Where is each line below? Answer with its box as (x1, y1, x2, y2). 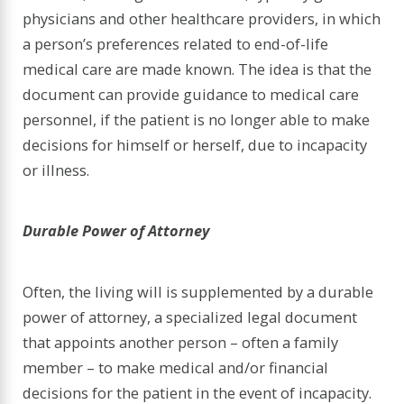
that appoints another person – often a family (23, 331, 339, 353)
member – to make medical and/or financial (23, 356, 329, 378)
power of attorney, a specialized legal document (23, 306, 358, 327)
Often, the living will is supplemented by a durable (23, 280, 374, 302)
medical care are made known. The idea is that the (23, 58, 372, 79)
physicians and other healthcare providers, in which (23, 7, 381, 29)
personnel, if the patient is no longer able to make (23, 108, 371, 130)
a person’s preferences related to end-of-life (23, 32, 329, 54)
